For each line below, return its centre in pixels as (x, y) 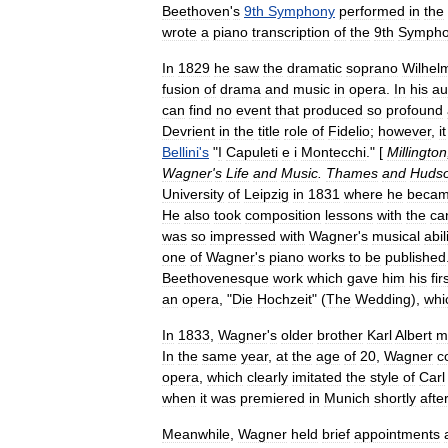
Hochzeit (284, 299)
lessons (349, 215)
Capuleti (252, 152)
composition (283, 215)
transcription (291, 32)
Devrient (188, 131)
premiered (272, 398)
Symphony (301, 11)
